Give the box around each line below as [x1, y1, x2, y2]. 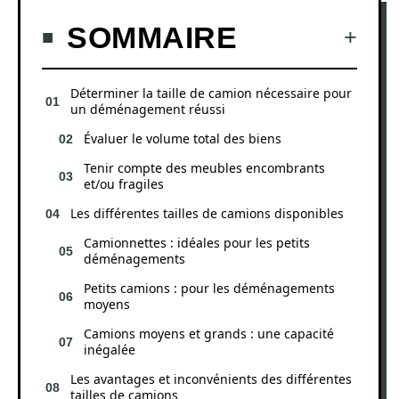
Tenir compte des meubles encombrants [84, 159, 325, 176]
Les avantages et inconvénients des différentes [70, 370, 352, 387]
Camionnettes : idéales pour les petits [84, 233, 310, 251]
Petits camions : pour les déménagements [84, 279, 335, 297]
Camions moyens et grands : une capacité [84, 324, 334, 342]
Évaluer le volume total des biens [84, 129, 281, 147]
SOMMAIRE [67, 20, 237, 54]
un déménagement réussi [70, 100, 225, 118]
